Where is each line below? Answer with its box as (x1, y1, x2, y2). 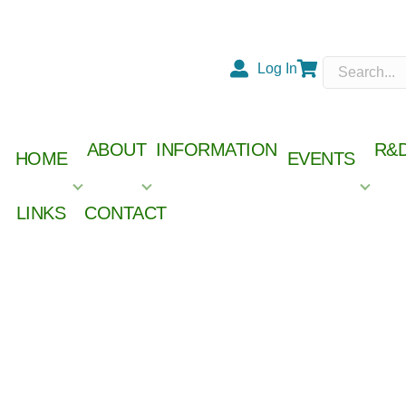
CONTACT (84, 203, 167, 223)
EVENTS (286, 149, 355, 169)
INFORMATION (156, 140, 277, 159)
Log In (256, 61, 297, 76)
